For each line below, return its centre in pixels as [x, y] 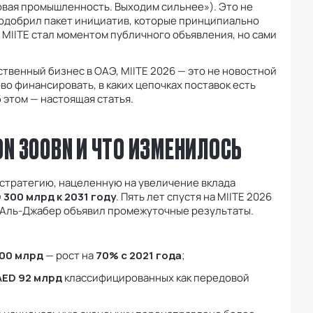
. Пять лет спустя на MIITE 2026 [194, 197]
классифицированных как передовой [156, 278]
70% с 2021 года [139, 256]
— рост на [70, 256]
